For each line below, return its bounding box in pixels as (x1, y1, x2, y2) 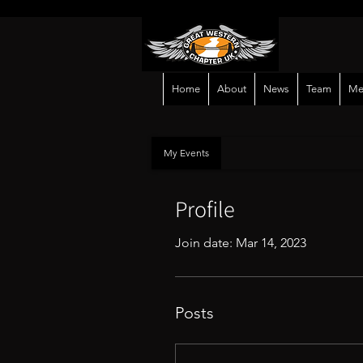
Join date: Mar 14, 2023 (175, 235, 306, 251)
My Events (164, 147, 209, 160)
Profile (175, 194, 235, 224)
